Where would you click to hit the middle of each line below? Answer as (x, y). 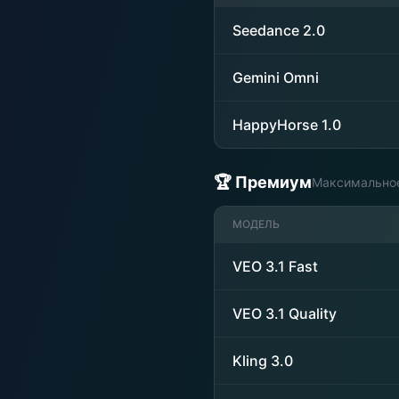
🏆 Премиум (263, 182)
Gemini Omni (276, 77)
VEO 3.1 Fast (275, 266)
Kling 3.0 (263, 361)
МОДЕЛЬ (256, 224)
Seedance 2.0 (279, 30)
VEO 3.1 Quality (285, 313)
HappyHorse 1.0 (287, 125)
